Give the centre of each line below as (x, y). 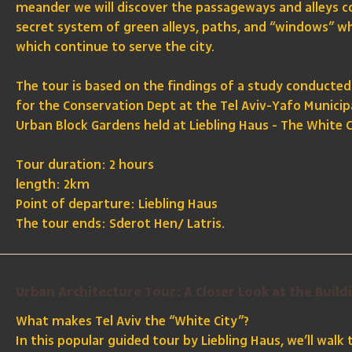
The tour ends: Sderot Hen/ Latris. (121, 224)
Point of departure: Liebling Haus (117, 205)
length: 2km (53, 185)
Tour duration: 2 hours (85, 165)
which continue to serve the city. (115, 48)
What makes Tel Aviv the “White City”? (133, 322)
